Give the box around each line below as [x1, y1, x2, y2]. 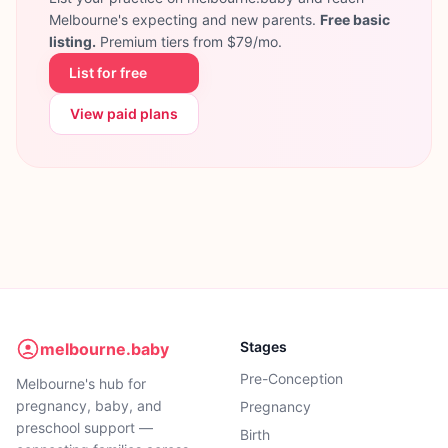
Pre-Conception [240, 370, 343, 387]
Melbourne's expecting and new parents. [49, 11, 320, 28]
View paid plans [70, 105, 178, 122]
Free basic [320, 11, 390, 28]
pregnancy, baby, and [16, 397, 162, 414]
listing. [49, 33, 96, 50]
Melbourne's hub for [16, 375, 146, 392]
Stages [240, 338, 287, 355]
